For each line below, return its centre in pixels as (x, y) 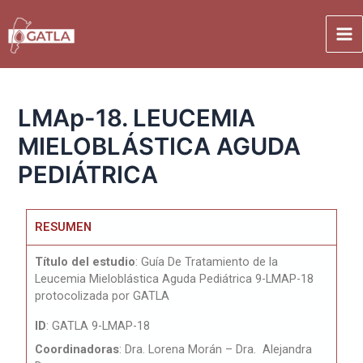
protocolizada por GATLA (102, 295)
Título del (64, 261)
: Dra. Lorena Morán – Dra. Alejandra (216, 349)
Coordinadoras (77, 349)
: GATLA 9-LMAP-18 (98, 325)
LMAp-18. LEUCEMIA (137, 118)
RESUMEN (64, 226)
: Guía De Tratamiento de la (207, 261)
